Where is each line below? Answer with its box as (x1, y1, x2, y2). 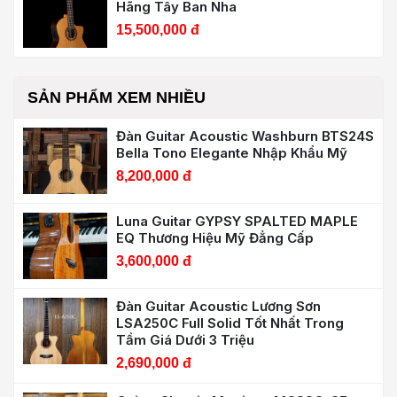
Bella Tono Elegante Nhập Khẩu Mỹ (116, 144, 347, 161)
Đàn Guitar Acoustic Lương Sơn (116, 297, 321, 315)
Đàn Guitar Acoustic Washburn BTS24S (116, 127, 374, 144)
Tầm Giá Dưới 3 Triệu (116, 331, 254, 348)
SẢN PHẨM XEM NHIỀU (27, 88, 206, 106)
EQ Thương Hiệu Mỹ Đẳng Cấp (116, 229, 314, 246)
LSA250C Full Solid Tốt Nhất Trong (116, 314, 344, 331)
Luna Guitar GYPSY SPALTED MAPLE (116, 212, 358, 230)
